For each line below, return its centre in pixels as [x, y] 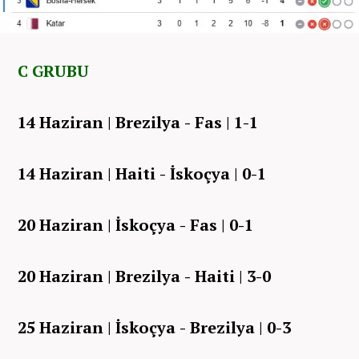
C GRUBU [53, 71]
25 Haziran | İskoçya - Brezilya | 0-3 [154, 327]
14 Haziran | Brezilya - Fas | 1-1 [138, 122]
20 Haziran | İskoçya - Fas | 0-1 [135, 224]
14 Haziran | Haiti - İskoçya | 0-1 [142, 173]
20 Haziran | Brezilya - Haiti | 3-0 [144, 276]
